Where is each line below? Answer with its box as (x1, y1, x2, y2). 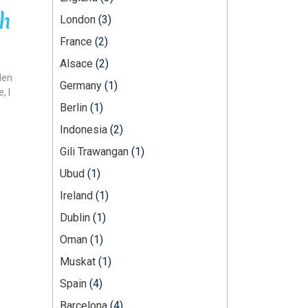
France (60, 34, 92, 48)
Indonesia (60, 122, 107, 136)
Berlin (60, 100, 87, 114)
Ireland (60, 188, 93, 202)
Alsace (60, 56, 93, 70)
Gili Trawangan (60, 144, 129, 158)
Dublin (60, 210, 90, 224)
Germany (60, 78, 102, 92)
